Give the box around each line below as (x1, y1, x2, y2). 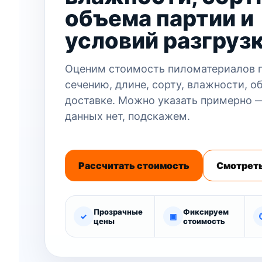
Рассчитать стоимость (78, 159, 189, 171)
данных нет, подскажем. (64, 109, 190, 122)
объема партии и (64, 4, 254, 32)
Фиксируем (183, 206, 229, 216)
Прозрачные (93, 206, 143, 216)
